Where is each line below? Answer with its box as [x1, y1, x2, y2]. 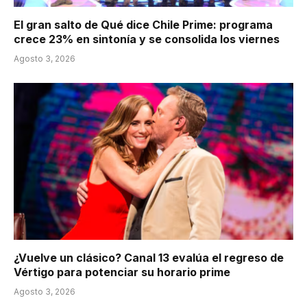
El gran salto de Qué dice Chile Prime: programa [14, 17, 273, 32]
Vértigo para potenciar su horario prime [14, 265, 230, 280]
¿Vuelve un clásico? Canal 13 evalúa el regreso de [14, 251, 284, 265]
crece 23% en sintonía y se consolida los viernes [14, 32, 280, 46]
